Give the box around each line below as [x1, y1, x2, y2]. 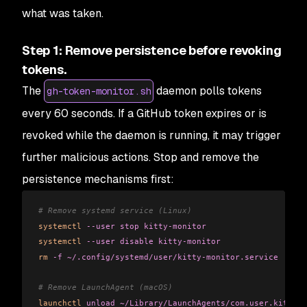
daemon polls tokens [153, 84, 262, 99]
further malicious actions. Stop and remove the [22, 150, 259, 165]
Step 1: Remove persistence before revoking [22, 42, 282, 59]
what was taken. [22, 6, 103, 21]
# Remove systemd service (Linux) [38, 206, 192, 216]
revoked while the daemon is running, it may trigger [22, 128, 281, 143]
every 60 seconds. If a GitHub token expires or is [22, 106, 267, 121]
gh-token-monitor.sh [47, 85, 151, 98]
